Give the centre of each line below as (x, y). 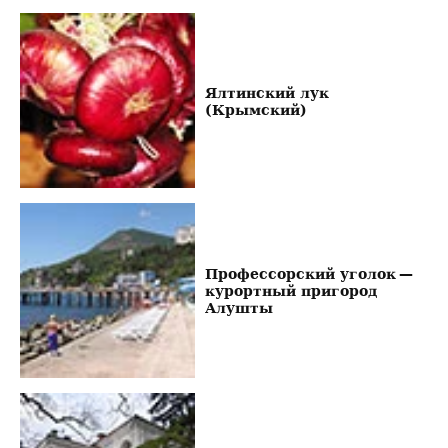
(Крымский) (255, 109)
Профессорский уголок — (310, 274)
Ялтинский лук (266, 92)
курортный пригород (290, 291)
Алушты (238, 308)
